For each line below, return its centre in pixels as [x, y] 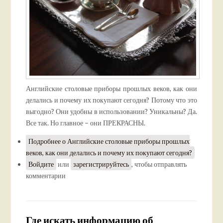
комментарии [46, 175]
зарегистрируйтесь [101, 164]
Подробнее [45, 141]
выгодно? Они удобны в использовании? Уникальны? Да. [111, 111]
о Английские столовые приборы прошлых [125, 141]
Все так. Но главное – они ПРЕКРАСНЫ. [86, 122]
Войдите [41, 164]
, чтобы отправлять [159, 164]
